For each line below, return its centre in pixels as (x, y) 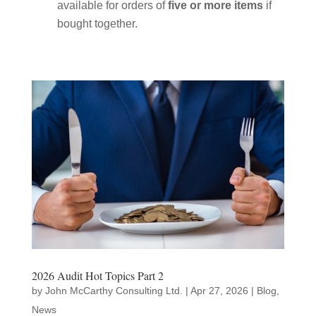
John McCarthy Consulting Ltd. (114, 291)
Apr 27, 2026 (219, 291)
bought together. (97, 24)
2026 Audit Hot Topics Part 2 (97, 276)
